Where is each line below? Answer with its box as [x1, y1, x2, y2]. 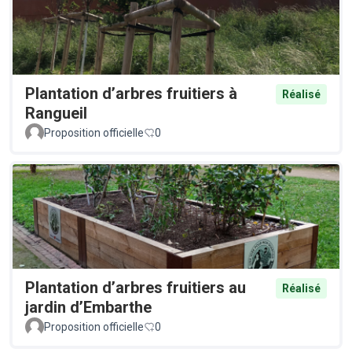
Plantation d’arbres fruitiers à [25, 84, 237, 104]
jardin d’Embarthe [25, 298, 152, 317]
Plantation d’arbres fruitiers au [25, 278, 246, 298]
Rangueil [25, 104, 87, 123]
